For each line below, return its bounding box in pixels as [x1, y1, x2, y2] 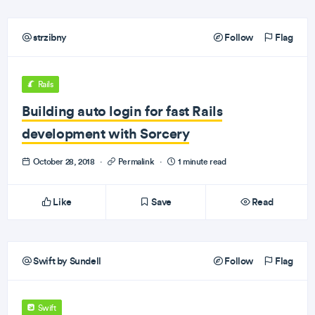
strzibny [31, 31, 67, 44]
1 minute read [176, 156, 226, 167]
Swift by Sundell [31, 255, 101, 267]
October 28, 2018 [31, 156, 96, 167]
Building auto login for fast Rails [22, 102, 223, 120]
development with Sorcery [22, 124, 190, 142]
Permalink [116, 156, 156, 167]
